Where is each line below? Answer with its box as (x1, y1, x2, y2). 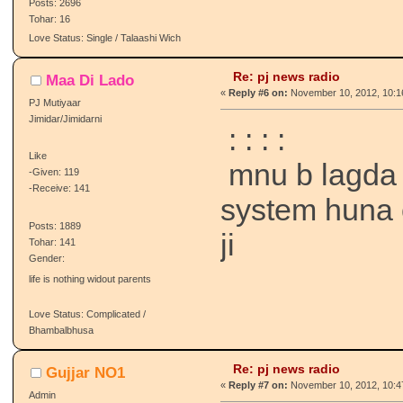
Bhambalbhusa (28, 325, 94, 336)
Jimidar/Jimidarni (28, 112, 102, 124)
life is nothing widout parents (28, 273, 151, 284)
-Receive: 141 (28, 183, 90, 193)
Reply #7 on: (228, 380, 289, 391)
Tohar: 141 (28, 236, 76, 247)
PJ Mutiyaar (28, 96, 81, 108)
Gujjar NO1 (46, 363, 125, 381)
